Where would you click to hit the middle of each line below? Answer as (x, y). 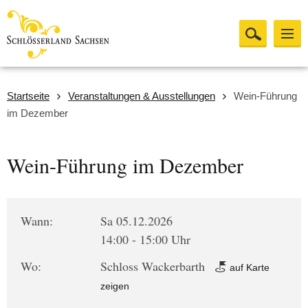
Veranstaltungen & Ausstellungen (142, 96)
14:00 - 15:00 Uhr (146, 239)
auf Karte (249, 267)
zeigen (115, 286)
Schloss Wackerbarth (155, 266)
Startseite (28, 96)
